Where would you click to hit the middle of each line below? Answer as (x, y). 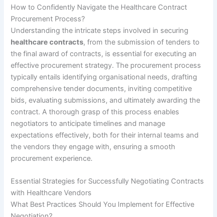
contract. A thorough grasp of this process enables (95, 112)
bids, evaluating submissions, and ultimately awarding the (106, 101)
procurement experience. (52, 159)
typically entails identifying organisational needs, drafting (104, 77)
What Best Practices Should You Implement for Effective (103, 205)
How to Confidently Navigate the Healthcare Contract (99, 8)
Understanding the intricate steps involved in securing (100, 31)
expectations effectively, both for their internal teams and (105, 135)
